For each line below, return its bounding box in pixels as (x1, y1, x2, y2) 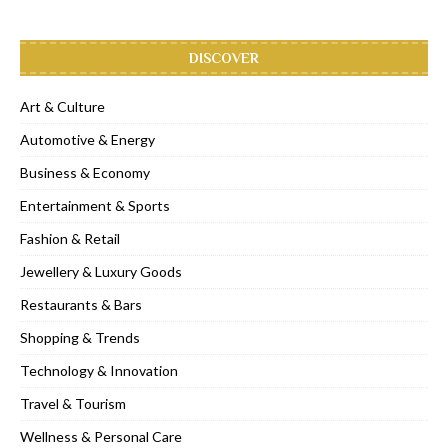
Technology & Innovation (20, 361, 178, 379)
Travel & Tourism (20, 394, 126, 412)
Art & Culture (20, 97, 105, 115)
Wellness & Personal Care (20, 427, 182, 445)
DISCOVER (189, 49, 259, 66)
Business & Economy (20, 163, 150, 181)
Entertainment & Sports (20, 196, 170, 214)
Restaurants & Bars (20, 295, 142, 313)
